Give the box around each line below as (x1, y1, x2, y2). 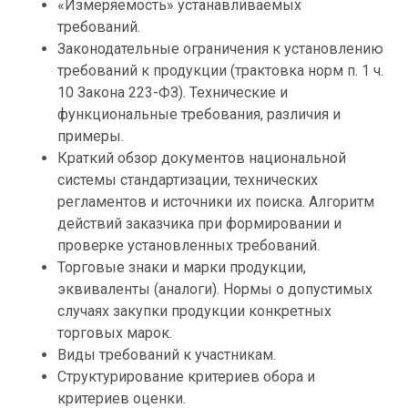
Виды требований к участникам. (57, 346, 276, 363)
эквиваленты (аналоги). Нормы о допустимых (57, 280, 372, 298)
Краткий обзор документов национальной (57, 149, 346, 167)
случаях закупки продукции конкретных (57, 302, 331, 320)
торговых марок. (57, 324, 172, 342)
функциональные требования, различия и (57, 106, 341, 123)
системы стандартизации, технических (57, 171, 318, 189)
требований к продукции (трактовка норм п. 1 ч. (57, 62, 383, 79)
